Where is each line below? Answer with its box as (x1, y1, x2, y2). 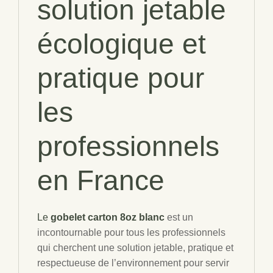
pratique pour (37, 62, 204, 94)
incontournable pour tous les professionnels (37, 227, 225, 238)
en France (37, 165, 165, 196)
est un (167, 212, 193, 222)
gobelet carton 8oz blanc (51, 212, 165, 222)
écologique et (37, 28, 206, 60)
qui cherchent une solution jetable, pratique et (37, 243, 233, 253)
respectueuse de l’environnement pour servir (37, 258, 229, 268)
